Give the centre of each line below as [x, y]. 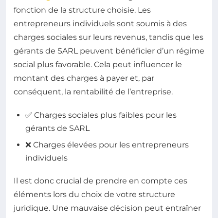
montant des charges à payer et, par [84, 78]
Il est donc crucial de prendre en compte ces [100, 181]
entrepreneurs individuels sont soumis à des [100, 24]
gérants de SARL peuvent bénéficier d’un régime [109, 51]
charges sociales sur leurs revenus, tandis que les [109, 37]
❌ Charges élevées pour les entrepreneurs [107, 145]
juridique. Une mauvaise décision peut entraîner [107, 208]
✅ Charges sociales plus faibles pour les [101, 115]
